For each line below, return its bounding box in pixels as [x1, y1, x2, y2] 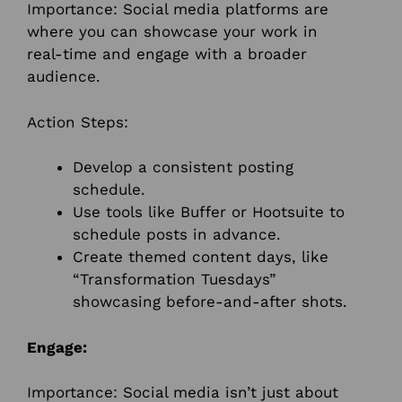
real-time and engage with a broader [27, 45, 307, 64]
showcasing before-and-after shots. [73, 293, 347, 311]
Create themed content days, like [73, 248, 328, 267]
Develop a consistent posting [73, 158, 293, 177]
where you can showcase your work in [27, 22, 318, 41]
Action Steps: [27, 112, 128, 131]
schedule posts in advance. [73, 225, 281, 244]
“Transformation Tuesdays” [73, 270, 276, 289]
